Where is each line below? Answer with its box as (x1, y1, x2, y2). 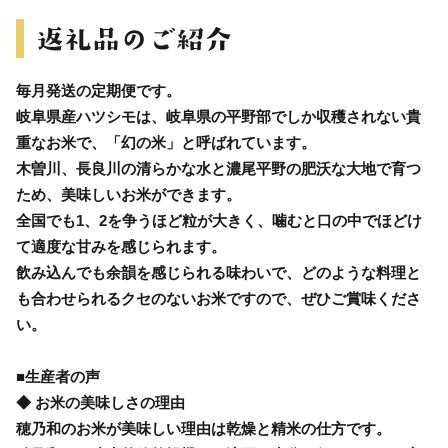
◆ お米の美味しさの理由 (16, 393, 185, 411)
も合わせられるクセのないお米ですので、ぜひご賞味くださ (16, 289, 421, 307)
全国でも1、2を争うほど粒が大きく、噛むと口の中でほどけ (16, 211, 422, 229)
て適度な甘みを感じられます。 (16, 237, 226, 255)
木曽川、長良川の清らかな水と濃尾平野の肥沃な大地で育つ (16, 159, 421, 177)
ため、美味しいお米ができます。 (16, 185, 241, 203)
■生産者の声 (16, 367, 100, 385)
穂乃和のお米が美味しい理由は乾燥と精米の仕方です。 (16, 419, 391, 437)
